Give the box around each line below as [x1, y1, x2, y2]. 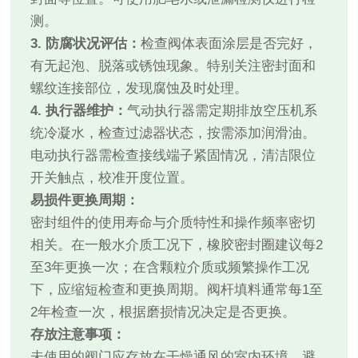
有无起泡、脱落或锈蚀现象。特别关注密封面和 [30, 58, 316, 74]
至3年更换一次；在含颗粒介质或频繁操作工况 [30, 260, 310, 276]
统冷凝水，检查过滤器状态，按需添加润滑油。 [30, 125, 316, 141]
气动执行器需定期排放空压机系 [127, 103, 318, 119]
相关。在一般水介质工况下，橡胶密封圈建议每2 [30, 237, 324, 253]
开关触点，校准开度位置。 [30, 170, 194, 186]
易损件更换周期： [30, 193, 140, 209]
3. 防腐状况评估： [30, 36, 141, 52]
